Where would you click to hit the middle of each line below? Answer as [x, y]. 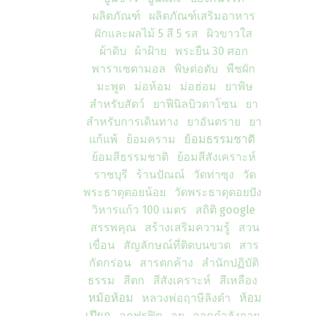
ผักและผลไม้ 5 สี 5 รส [146, 34]
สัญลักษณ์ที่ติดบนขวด [177, 245]
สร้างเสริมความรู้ [187, 227]
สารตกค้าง [166, 263]
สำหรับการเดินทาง [132, 122]
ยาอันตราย [213, 122]
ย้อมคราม [151, 139]
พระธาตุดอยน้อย [124, 192]
